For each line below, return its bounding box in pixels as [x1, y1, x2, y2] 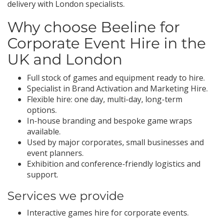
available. [27, 126, 61, 137]
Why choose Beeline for [7, 18, 180, 36]
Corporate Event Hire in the [7, 34, 206, 52]
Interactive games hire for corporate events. [27, 207, 189, 218]
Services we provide [7, 189, 124, 203]
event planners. [27, 148, 84, 158]
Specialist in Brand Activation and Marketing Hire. [27, 83, 208, 94]
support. [27, 169, 58, 180]
